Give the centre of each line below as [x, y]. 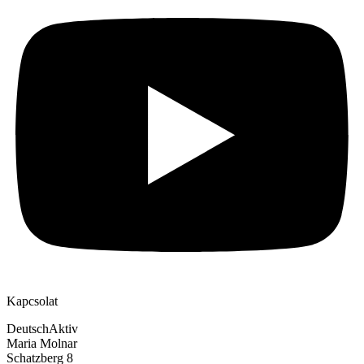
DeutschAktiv [42, 329]
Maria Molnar [42, 343]
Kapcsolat [32, 301]
